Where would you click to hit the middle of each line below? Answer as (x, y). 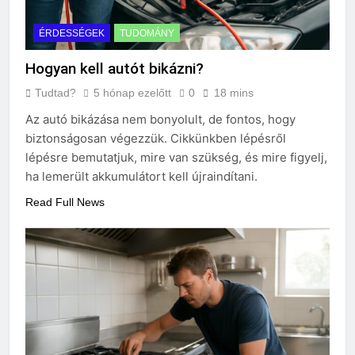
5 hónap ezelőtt (132, 93)
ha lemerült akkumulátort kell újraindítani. (141, 177)
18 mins (234, 93)
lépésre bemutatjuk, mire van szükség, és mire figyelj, (176, 158)
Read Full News (65, 202)
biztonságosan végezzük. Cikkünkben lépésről (156, 139)
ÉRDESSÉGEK (72, 34)
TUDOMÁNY (147, 34)
